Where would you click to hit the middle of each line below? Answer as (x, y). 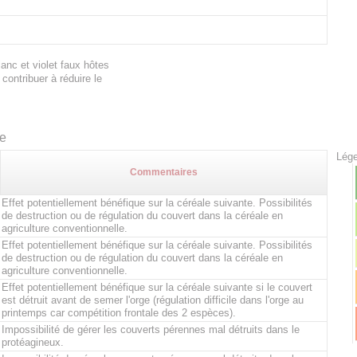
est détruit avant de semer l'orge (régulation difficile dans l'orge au (153, 300)
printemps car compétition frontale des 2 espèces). (119, 313)
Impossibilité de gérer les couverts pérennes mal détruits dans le (151, 330)
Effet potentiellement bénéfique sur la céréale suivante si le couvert (157, 287)
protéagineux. (33, 342)
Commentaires (164, 172)
